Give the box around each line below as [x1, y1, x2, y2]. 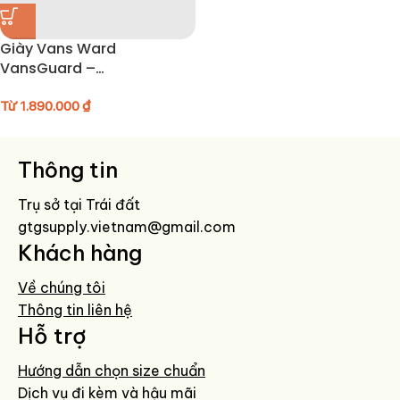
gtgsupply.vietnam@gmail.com [18, 217, 236, 236]
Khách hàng [18, 238, 142, 266]
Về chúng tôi [18, 278, 105, 296]
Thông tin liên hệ [18, 300, 132, 319]
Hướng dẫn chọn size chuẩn [18, 361, 205, 379]
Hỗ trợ [18, 321, 87, 349]
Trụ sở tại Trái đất [18, 195, 140, 213]
